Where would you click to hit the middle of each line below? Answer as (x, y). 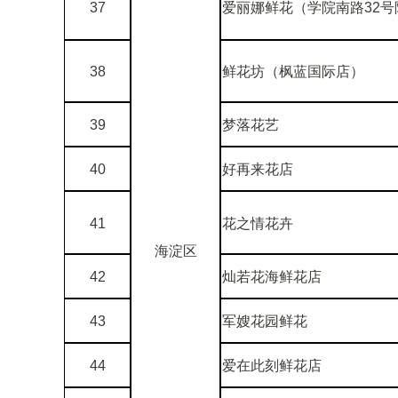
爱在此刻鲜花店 (272, 365)
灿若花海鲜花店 (272, 276)
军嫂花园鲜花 (265, 321)
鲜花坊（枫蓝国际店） (293, 71)
